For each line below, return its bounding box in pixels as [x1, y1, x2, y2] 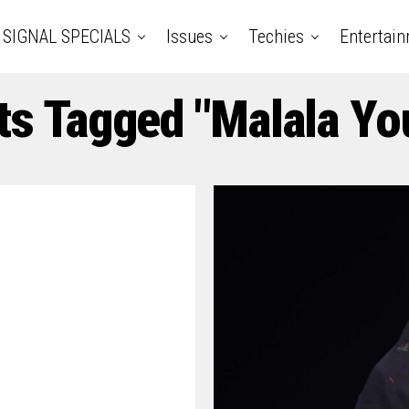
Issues [165, 26, 213, 47]
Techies [247, 26, 304, 47]
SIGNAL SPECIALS [2, 26, 131, 47]
